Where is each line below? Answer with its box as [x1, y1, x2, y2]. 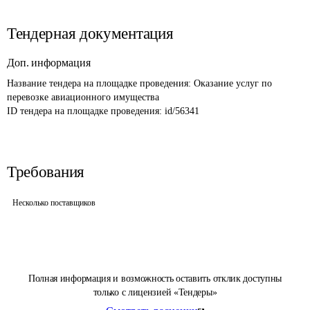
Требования [7, 163, 84, 181]
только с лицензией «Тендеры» [93, 287, 217, 298]
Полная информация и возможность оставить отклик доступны [28, 273, 282, 284]
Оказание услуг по [194, 78, 275, 89]
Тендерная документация [7, 25, 174, 42]
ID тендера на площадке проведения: [7, 106, 165, 116]
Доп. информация [7, 57, 91, 69]
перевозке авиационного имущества [7, 92, 159, 102]
